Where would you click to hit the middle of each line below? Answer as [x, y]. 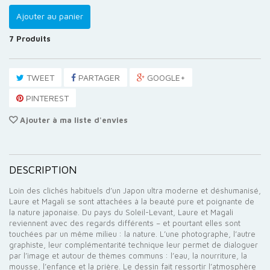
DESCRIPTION [43, 170]
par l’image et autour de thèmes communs [86, 256]
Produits [33, 39]
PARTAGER [98, 77]
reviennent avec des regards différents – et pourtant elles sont [125, 223]
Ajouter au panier [50, 16]
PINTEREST [46, 98]
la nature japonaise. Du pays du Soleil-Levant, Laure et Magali [121, 212]
